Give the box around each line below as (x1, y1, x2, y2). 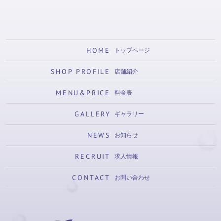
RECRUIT (75, 151, 110, 161)
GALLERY (74, 109, 110, 118)
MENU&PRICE (56, 88, 110, 97)
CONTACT (72, 173, 110, 182)
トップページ (114, 47, 150, 54)
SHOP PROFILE (51, 67, 110, 76)
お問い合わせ (114, 174, 150, 182)
